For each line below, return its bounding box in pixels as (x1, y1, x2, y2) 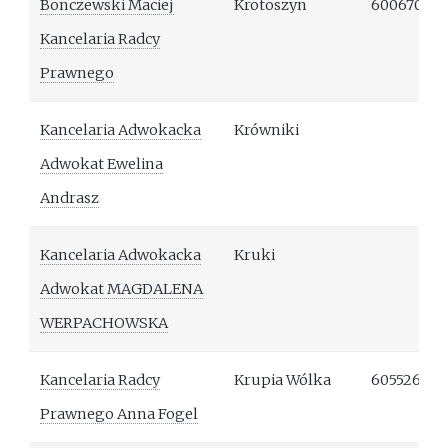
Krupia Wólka (234, 371, 332, 390)
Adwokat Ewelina (40, 155, 164, 174)
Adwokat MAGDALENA (40, 280, 204, 299)
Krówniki (234, 121, 300, 140)
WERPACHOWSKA (40, 314, 169, 333)
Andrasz (40, 189, 100, 208)
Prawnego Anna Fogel (40, 405, 199, 424)
